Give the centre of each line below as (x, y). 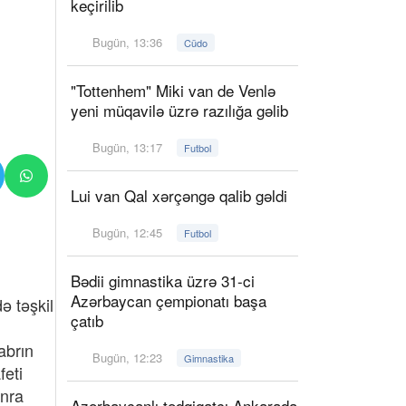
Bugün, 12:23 (128, 358)
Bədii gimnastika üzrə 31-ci (163, 280)
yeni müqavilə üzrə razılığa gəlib (179, 110)
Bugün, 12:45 (128, 232)
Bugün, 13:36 (128, 42)
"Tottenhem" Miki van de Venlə (173, 90)
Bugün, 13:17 (128, 147)
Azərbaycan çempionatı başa (169, 300)
